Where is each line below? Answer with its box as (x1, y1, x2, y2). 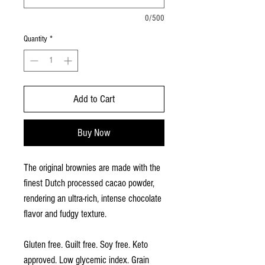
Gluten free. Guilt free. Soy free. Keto (24, 239, 148, 250)
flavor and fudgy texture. (24, 208, 109, 219)
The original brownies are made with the (24, 162, 160, 173)
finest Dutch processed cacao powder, (24, 177, 154, 189)
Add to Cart (73, 93, 115, 105)
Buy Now (77, 127, 111, 139)
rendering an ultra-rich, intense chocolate (24, 193, 161, 204)
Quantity (24, 34, 47, 44)
